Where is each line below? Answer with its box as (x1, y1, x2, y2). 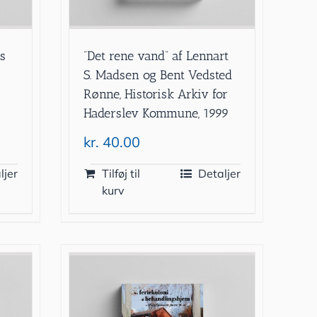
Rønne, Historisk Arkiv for (83, 86, 229, 103)
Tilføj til (102, 166, 141, 181)
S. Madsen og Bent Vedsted (83, 67, 233, 83)
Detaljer (197, 166, 241, 181)
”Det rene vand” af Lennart (83, 48, 229, 64)
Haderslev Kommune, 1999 (83, 105, 230, 122)
